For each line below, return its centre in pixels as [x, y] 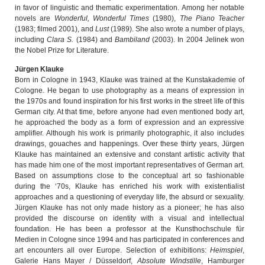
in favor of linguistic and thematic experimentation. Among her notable [130, 7]
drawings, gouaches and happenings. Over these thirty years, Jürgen [130, 143]
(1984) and [96, 39]
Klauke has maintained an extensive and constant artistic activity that [130, 154]
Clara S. [62, 39]
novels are [35, 18]
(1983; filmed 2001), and [55, 29]
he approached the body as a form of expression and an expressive [130, 122]
